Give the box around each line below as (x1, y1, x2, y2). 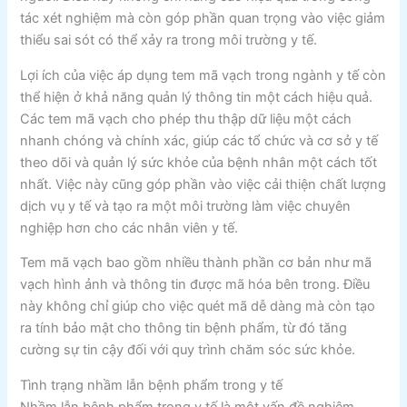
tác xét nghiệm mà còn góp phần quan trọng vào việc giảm (20, 10, 386, 27)
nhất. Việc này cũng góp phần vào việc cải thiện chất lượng (20, 175, 387, 193)
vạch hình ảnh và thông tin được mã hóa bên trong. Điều (20, 276, 371, 293)
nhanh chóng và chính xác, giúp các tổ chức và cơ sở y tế (20, 132, 379, 149)
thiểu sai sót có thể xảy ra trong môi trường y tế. (20, 32, 318, 49)
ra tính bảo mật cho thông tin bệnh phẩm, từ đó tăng (20, 320, 348, 337)
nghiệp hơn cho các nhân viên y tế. (20, 219, 239, 236)
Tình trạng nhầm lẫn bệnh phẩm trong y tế (20, 377, 283, 393)
